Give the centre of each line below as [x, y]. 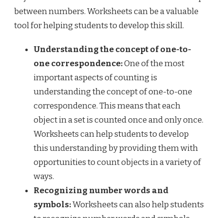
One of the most [154, 64]
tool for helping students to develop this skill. [99, 26]
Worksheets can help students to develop [111, 134]
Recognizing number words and [101, 191]
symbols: [52, 205]
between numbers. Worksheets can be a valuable [106, 12]
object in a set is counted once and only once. [118, 120]
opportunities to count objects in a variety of [117, 163]
